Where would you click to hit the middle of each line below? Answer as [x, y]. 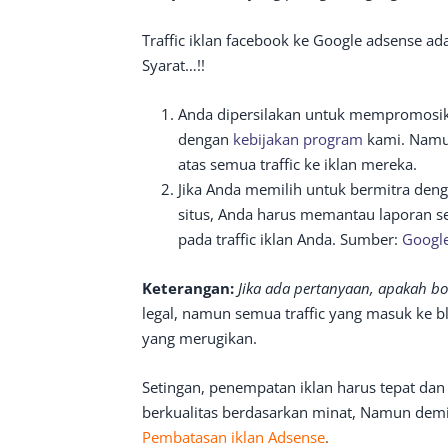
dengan [205, 138]
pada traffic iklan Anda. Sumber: [290, 238]
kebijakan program [298, 138]
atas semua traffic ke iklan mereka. [297, 163]
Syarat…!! [173, 64]
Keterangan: [188, 287]
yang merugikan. [199, 337]
